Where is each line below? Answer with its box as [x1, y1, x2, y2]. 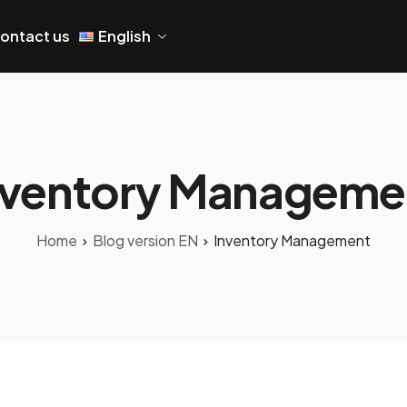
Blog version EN [93, 231, 198, 250]
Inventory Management [213, 231, 371, 250]
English [97, 26, 151, 45]
